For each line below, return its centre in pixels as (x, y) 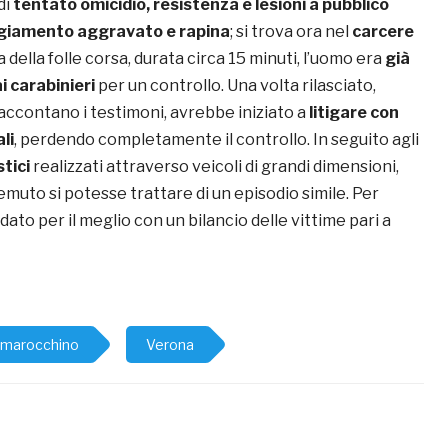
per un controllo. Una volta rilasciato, (235, 86)
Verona (170, 345)
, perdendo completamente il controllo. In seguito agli (216, 140)
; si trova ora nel (291, 32)
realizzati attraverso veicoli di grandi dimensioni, (214, 167)
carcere (383, 32)
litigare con (352, 113)
